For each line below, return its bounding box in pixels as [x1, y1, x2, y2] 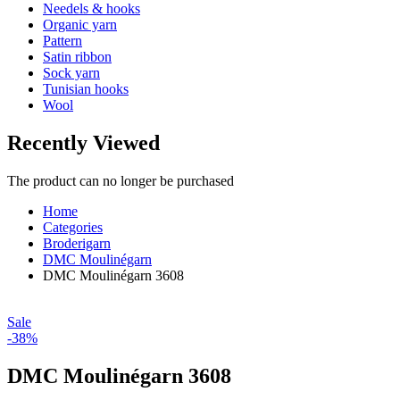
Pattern [43, 32, 82, 48]
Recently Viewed [7, 130, 160, 154]
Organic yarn [43, 16, 117, 32]
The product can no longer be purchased [7, 172, 234, 188]
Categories [43, 219, 103, 235]
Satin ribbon [43, 48, 112, 64]
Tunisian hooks [43, 80, 129, 96]
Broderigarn [43, 235, 111, 251]
